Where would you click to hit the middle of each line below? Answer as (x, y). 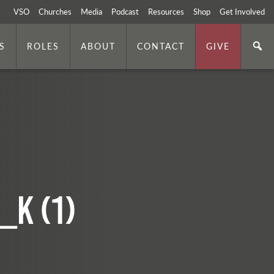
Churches (55, 12)
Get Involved (242, 12)
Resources (166, 12)
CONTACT (161, 46)
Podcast (125, 12)
